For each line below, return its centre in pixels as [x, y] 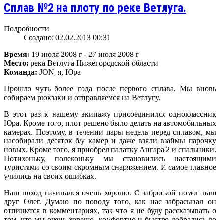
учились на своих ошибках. [50, 176]
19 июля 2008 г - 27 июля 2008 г [84, 54]
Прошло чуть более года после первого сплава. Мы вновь [110, 88]
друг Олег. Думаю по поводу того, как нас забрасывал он [110, 201]
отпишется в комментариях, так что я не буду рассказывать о [110, 210]
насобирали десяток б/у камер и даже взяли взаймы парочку [110, 140]
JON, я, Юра [59, 72]
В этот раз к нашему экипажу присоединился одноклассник [110, 114]
